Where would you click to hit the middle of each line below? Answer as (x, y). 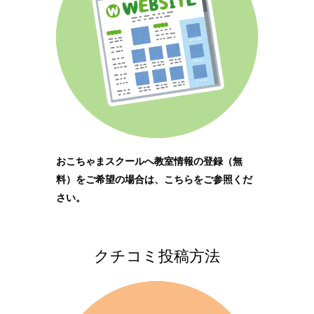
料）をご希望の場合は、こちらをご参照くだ (154, 179)
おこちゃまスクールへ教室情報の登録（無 (149, 161)
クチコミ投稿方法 (157, 256)
